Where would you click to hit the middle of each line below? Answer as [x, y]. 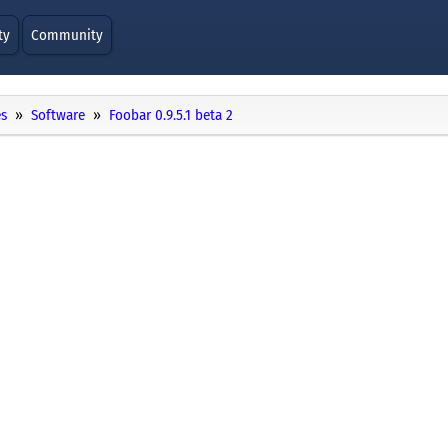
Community [67, 35]
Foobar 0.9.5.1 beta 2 [171, 115]
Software [58, 115]
